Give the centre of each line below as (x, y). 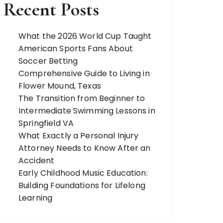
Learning (37, 198)
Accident (38, 161)
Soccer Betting (48, 61)
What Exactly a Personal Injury (79, 136)
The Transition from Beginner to (82, 99)
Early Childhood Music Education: (83, 173)
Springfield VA (47, 123)
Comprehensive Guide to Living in (84, 74)
